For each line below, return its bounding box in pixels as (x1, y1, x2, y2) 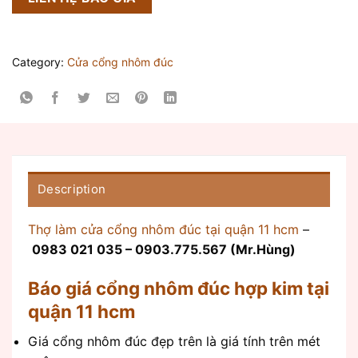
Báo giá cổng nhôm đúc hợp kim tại (28, 277, 329, 300)
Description (38, 181, 106, 197)
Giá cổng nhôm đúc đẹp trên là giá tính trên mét (28, 333, 320, 350)
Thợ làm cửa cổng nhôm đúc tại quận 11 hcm (28, 221, 299, 238)
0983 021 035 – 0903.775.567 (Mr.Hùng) (32, 241, 296, 258)
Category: (12, 55, 67, 70)
